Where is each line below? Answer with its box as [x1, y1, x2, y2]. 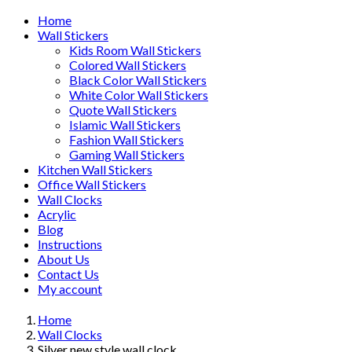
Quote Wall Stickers [69, 101, 177, 117]
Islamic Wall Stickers [69, 116, 181, 132]
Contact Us [38, 266, 99, 281]
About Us [38, 251, 90, 266]
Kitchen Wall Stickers [38, 161, 152, 177]
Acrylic [38, 206, 76, 222]
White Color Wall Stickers [69, 86, 208, 102]
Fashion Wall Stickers [69, 131, 184, 147]
